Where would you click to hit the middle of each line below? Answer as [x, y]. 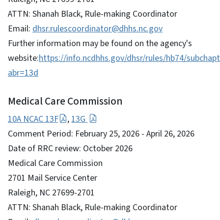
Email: [20, 28]
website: [23, 58]
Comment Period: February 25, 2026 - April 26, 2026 [101, 134]
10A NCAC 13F [33, 119]
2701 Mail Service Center [53, 178]
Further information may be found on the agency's [100, 43]
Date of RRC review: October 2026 [70, 148]
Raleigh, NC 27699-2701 [51, 192]
